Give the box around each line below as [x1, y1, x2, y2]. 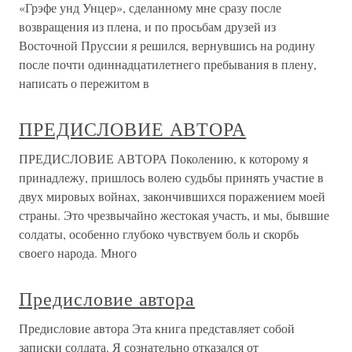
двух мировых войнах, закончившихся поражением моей [19, 188, 325, 204]
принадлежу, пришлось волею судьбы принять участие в [19, 169, 324, 185]
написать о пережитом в [19, 75, 149, 91]
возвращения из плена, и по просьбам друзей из [19, 18, 276, 35]
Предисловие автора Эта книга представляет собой [19, 320, 295, 336]
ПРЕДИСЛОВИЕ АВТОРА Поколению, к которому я [19, 150, 308, 167]
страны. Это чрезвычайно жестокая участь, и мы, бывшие [19, 207, 329, 223]
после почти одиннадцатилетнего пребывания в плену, [19, 56, 317, 72]
